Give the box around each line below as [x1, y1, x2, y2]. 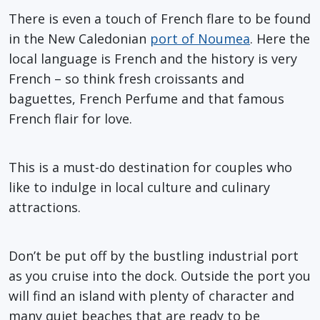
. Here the [250, 29, 310, 47]
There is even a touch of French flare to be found [9, 9, 311, 27]
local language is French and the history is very [9, 49, 297, 67]
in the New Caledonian [9, 29, 150, 47]
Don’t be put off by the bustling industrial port [9, 246, 299, 264]
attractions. [9, 198, 81, 216]
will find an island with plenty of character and [9, 286, 294, 304]
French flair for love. [9, 109, 132, 127]
